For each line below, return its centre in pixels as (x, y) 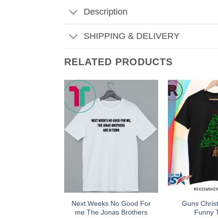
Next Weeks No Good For (111, 203)
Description (106, 12)
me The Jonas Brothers (111, 212)
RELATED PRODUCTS (118, 62)
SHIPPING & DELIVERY (132, 36)
